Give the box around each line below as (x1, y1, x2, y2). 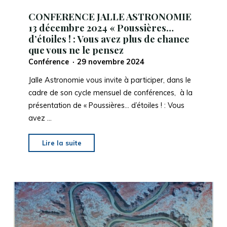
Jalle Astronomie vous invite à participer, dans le (28, 75, 191, 85)
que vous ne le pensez (28, 44, 124, 57)
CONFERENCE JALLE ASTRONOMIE (28, 10, 192, 23)
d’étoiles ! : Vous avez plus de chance (28, 32, 190, 46)
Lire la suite (42, 139, 82, 147)
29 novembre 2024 (77, 57, 145, 67)
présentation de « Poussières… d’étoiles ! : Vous (28, 101, 184, 110)
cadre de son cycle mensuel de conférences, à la (28, 88, 193, 98)
